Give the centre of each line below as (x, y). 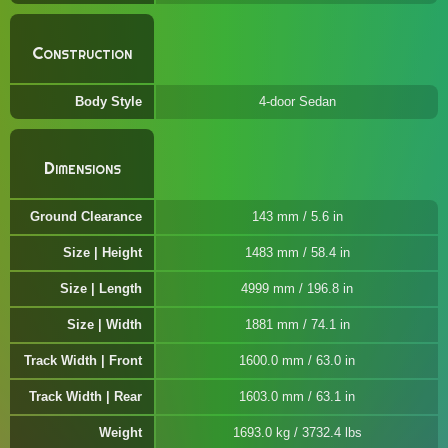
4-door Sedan (297, 101)
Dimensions (82, 168)
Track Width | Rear (85, 396)
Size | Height (102, 252)
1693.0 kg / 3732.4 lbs (297, 432)
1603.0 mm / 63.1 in (297, 396)
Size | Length (101, 288)
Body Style (108, 101)
